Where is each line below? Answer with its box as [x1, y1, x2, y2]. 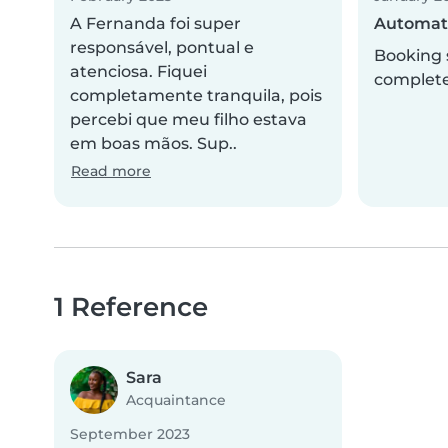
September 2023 [70, 425, 190, 444]
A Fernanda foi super [70, 14, 241, 34]
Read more [71, 162, 151, 181]
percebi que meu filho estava [70, 110, 307, 130]
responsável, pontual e [70, 38, 254, 58]
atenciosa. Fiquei [70, 62, 207, 82]
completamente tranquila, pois [70, 86, 322, 106]
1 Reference [54, 291, 208, 323]
